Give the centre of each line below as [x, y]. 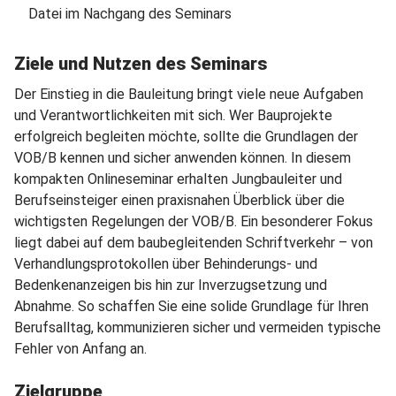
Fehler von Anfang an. [80, 348]
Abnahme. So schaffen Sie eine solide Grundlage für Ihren [191, 306]
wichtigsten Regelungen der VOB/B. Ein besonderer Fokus [194, 221]
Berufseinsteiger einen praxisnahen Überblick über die [179, 200]
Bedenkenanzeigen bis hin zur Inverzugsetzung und [171, 285]
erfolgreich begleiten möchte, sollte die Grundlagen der [186, 136]
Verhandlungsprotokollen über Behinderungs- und [166, 263]
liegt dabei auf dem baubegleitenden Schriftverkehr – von [194, 242]
